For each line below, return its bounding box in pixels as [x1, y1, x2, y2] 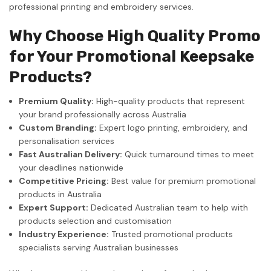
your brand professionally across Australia [19, 108, 187, 120]
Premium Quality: [19, 95, 94, 106]
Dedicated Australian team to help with [88, 201, 249, 213]
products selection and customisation [19, 215, 172, 226]
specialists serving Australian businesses [19, 241, 179, 253]
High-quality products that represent [94, 95, 246, 106]
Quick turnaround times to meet [122, 148, 255, 160]
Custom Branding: [19, 122, 97, 133]
